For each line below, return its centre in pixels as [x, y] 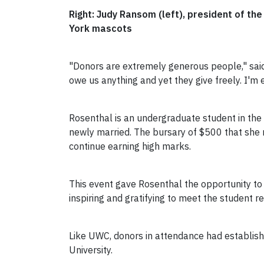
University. [91, 250]
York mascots [100, 29]
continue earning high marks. [130, 146]
